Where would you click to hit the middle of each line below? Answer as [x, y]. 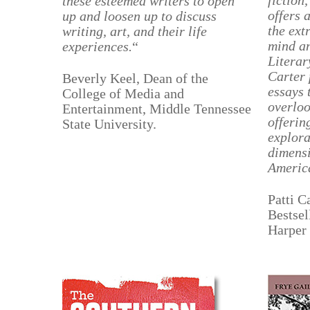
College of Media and [124, 93]
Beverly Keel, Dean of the [136, 78]
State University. [110, 124]
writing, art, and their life [135, 31]
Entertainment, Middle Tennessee [157, 109]
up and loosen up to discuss [140, 16]
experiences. [98, 46]
